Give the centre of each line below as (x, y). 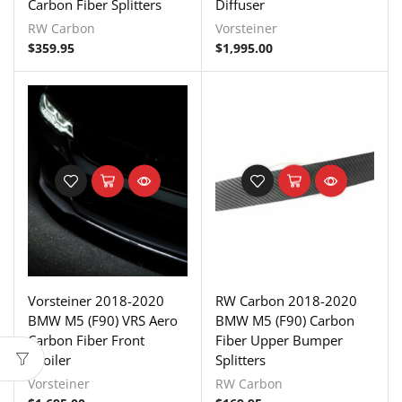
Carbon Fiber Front (86, 340)
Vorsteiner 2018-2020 (96, 300)
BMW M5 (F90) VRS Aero (103, 320)
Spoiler (49, 359)
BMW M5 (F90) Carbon (284, 320)
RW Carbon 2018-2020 (286, 300)
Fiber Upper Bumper (279, 340)
